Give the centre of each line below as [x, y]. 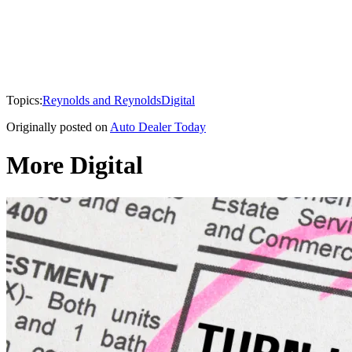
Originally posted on [57, 126]
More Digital [75, 165]
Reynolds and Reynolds [102, 100]
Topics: [24, 100]
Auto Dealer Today [158, 126]
